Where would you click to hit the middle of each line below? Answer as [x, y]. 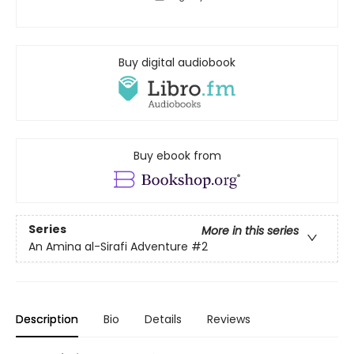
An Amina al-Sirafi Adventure [108, 247]
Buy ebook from [177, 156]
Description [47, 320]
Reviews [229, 320]
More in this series [250, 231]
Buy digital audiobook [177, 62]
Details [163, 320]
